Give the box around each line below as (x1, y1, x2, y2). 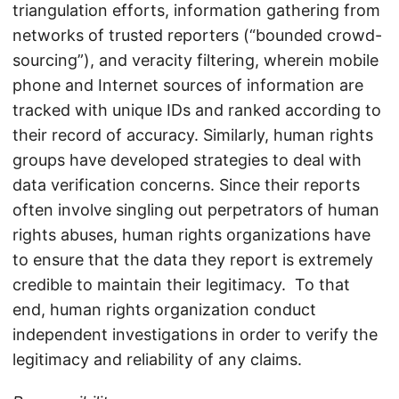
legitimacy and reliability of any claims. (12, 350, 302, 370)
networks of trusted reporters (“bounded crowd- (12, 26, 382, 45)
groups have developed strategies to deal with (12, 151, 362, 170)
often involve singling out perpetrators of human (12, 200, 379, 220)
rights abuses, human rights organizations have (12, 225, 370, 245)
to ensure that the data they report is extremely (12, 250, 373, 270)
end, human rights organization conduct (12, 300, 316, 320)
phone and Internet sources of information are (12, 76, 363, 95)
